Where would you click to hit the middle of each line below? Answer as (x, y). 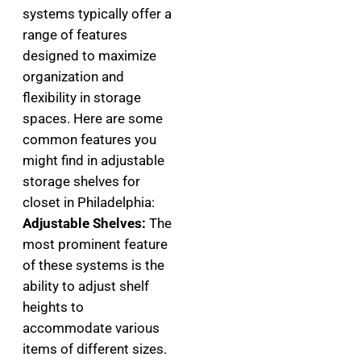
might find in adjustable (93, 160)
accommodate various (91, 328)
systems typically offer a (97, 14)
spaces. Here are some (93, 118)
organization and (73, 77)
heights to (53, 307)
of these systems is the (93, 265)
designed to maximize (89, 56)
